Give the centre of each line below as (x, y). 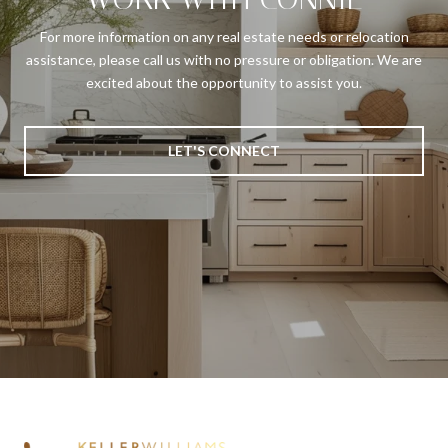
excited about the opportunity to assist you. (224, 83)
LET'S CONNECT (224, 151)
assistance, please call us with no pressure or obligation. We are (224, 60)
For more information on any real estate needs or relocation (224, 37)
